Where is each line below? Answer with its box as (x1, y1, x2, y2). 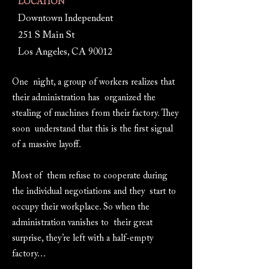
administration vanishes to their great (12, 219, 153, 228)
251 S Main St (18, 31, 74, 40)
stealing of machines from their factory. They (12, 109, 178, 118)
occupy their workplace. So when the (12, 203, 150, 212)
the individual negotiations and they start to (12, 187, 176, 196)
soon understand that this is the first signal (12, 125, 173, 134)
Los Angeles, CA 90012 (18, 47, 112, 57)
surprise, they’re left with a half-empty (12, 234, 153, 243)
